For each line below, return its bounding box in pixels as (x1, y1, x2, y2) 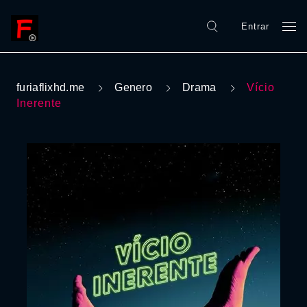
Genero (114, 82, 153, 93)
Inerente (16, 97, 62, 109)
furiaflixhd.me (16, 82, 85, 93)
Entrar (241, 21, 269, 32)
